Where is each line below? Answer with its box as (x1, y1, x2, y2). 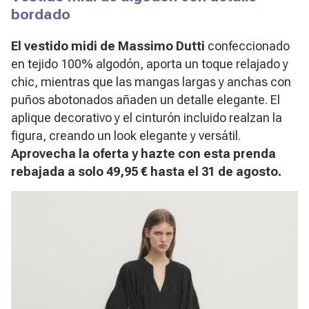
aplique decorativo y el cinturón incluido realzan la (11, 110, 282, 125)
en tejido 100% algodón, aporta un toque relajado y (11, 56, 288, 71)
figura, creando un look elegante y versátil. (11, 128, 241, 143)
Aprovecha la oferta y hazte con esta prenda (11, 146, 276, 161)
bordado (11, 5, 70, 23)
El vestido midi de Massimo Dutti (11, 38, 208, 53)
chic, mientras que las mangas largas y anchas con (11, 74, 291, 89)
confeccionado (208, 38, 290, 53)
